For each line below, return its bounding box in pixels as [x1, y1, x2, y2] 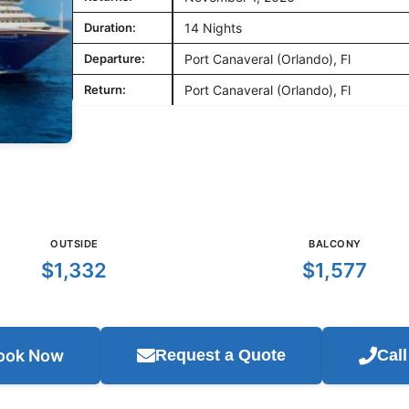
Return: [84, 82, 126, 97]
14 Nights [184, 20, 242, 36]
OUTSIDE [50, 237, 99, 250]
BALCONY [309, 237, 362, 250]
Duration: [84, 20, 136, 35]
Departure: [84, 51, 145, 66]
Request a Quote [154, 346, 286, 364]
